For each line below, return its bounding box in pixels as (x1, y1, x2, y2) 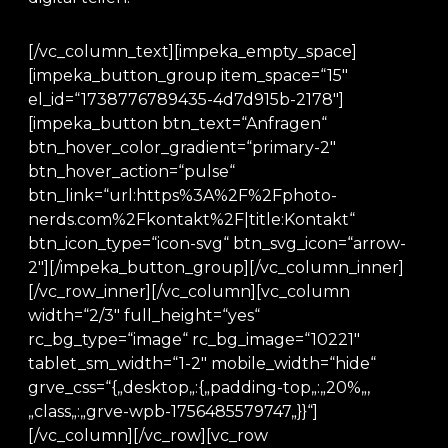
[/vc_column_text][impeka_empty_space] (28, 42, 357, 61)
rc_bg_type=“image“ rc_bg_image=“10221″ (28, 330, 360, 349)
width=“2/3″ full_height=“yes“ (28, 306, 260, 325)
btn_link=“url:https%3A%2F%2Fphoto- (28, 186, 337, 205)
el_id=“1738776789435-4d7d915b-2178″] (28, 90, 344, 109)
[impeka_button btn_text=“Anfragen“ (28, 114, 327, 133)
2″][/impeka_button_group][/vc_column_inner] (28, 258, 404, 277)
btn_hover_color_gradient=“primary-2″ (28, 138, 336, 157)
